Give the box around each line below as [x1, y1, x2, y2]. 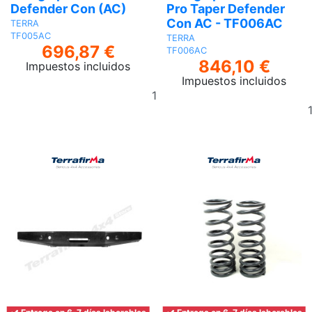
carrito [178, 113, 212, 127]
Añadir [178, 79, 212, 94]
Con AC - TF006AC [166, 15, 283, 31]
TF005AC [10, 31, 51, 42]
